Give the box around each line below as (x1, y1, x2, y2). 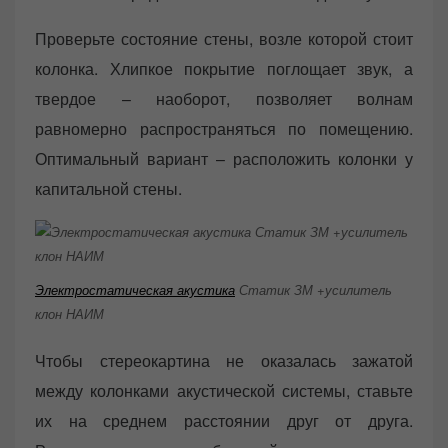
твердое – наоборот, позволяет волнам (35, 86, 413, 110)
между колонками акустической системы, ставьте (35, 378, 413, 402)
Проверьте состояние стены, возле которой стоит (35, 26, 413, 50)
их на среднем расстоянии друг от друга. (35, 408, 413, 432)
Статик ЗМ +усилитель (235, 280, 392, 300)
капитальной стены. (35, 176, 182, 200)
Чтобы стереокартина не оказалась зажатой (35, 348, 413, 372)
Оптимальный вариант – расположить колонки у (35, 146, 413, 170)
